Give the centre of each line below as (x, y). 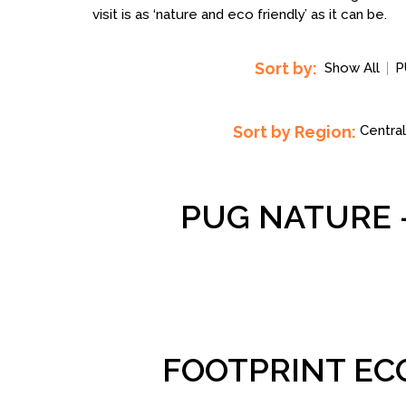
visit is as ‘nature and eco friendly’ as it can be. (240, 14)
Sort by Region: (295, 132)
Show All (352, 68)
